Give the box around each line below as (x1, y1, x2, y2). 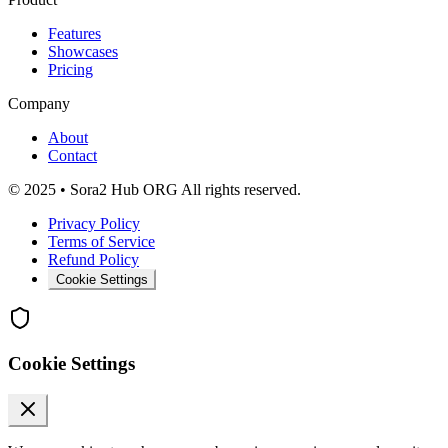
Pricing (48, 61, 93, 79)
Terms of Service (48, 233, 155, 251)
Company (8, 95, 70, 113)
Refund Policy (48, 251, 139, 269)
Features (48, 25, 101, 43)
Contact (48, 147, 97, 165)
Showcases (48, 43, 118, 61)
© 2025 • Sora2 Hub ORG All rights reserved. (8, 181, 301, 199)
